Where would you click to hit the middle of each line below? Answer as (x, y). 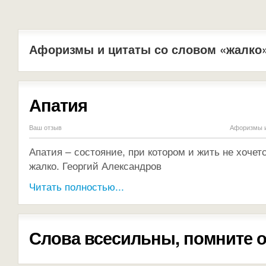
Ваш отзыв (45, 127)
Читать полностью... (77, 186)
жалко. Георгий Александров (95, 165)
